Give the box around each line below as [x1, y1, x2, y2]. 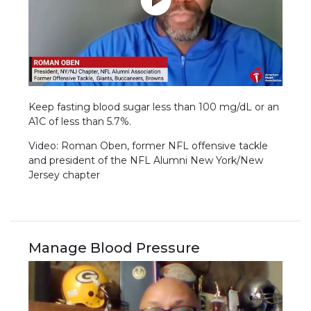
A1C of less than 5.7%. [28, 115, 132, 128]
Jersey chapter [28, 169, 103, 182]
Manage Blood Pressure [28, 239, 201, 257]
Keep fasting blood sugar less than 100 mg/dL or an [28, 101, 280, 114]
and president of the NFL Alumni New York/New [28, 154, 264, 167]
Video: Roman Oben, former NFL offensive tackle [28, 140, 269, 153]
